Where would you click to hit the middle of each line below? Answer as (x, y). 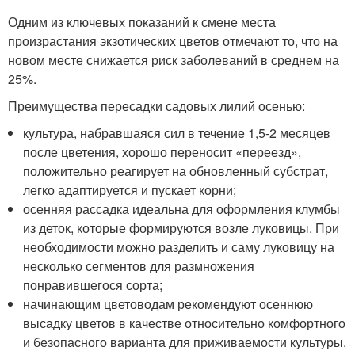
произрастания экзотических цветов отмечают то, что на (173, 41)
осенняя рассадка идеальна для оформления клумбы (182, 209)
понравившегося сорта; (93, 285)
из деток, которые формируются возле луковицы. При (181, 228)
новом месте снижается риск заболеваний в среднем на (174, 60)
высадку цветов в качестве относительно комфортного (185, 323)
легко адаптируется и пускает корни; (130, 190)
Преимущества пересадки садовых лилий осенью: (157, 106)
